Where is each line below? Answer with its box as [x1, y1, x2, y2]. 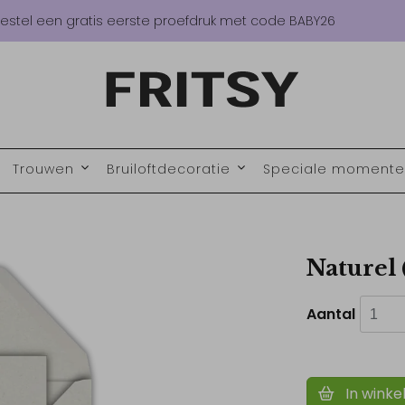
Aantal [306, 303, 355, 325]
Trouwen [12, 160, 79, 178]
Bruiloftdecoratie [106, 160, 235, 178]
